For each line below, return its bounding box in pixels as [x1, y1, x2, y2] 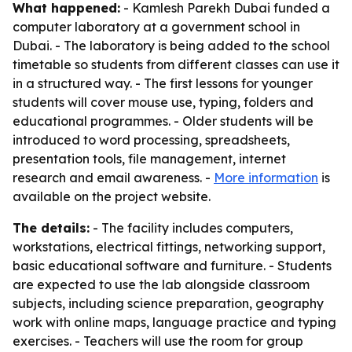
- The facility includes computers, [90, 220, 293, 236]
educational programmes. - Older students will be [13, 113, 313, 129]
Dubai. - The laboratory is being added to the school [13, 38, 330, 53]
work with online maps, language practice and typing [13, 314, 336, 330]
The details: [13, 220, 90, 236]
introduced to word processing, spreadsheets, [13, 132, 290, 148]
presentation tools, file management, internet [13, 151, 286, 167]
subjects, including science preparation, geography [13, 295, 324, 311]
